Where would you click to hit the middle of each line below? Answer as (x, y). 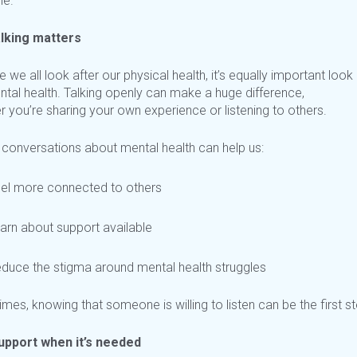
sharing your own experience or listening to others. (186, 111)
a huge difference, (255, 93)
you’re (26, 111)
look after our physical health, (126, 76)
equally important (277, 76)
